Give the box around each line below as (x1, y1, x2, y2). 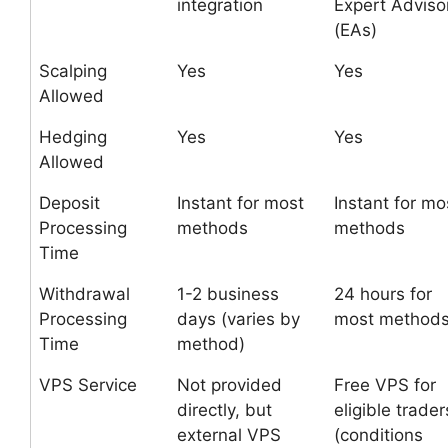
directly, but (177, 400, 272, 420)
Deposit (39, 193, 100, 213)
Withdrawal (39, 284, 130, 304)
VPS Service (39, 375, 137, 395)
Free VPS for (334, 375, 436, 395)
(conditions (334, 425, 423, 445)
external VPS (177, 425, 281, 445)
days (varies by (177, 309, 300, 329)
